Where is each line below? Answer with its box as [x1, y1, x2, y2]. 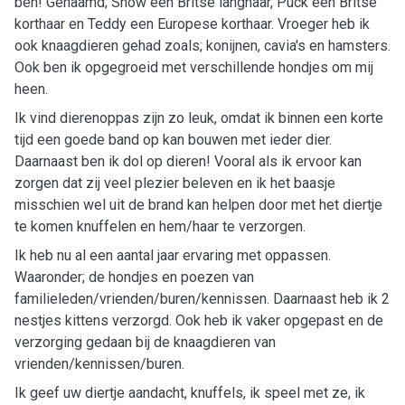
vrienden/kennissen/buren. [14, 355, 184, 372]
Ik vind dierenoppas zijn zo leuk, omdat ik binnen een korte [14, 109, 383, 127]
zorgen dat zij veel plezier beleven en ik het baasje [14, 174, 335, 192]
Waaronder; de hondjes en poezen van [14, 268, 254, 286]
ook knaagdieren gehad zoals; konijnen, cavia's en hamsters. [14, 37, 391, 54]
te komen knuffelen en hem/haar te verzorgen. [14, 218, 306, 235]
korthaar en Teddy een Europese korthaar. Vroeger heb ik [14, 15, 370, 33]
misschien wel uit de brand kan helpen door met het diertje [14, 196, 382, 213]
